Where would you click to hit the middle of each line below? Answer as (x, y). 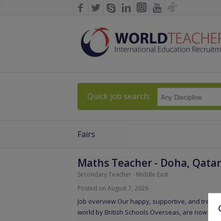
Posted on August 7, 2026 (113, 188)
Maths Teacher (115, 163)
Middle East (152, 175)
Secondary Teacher (104, 175)
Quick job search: (119, 96)
